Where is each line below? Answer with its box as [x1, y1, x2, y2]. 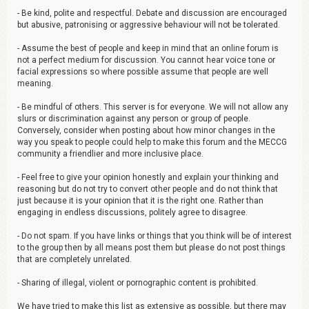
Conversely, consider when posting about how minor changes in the [17, 125, 275, 135]
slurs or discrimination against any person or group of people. [17, 113, 250, 123]
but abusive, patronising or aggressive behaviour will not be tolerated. [17, 19, 280, 30]
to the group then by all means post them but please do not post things [17, 242, 286, 252]
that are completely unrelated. [17, 254, 132, 264]
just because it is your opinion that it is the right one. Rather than [17, 195, 263, 206]
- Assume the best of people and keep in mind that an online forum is [17, 43, 279, 53]
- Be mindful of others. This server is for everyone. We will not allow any [17, 101, 288, 112]
